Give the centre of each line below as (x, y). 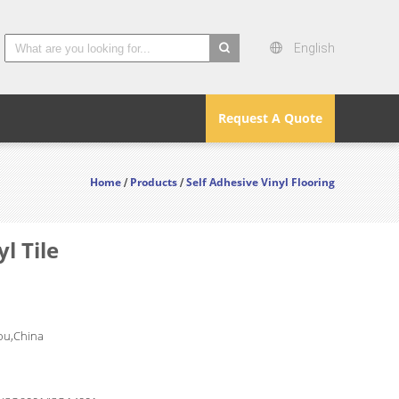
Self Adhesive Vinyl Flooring (261, 182)
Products (154, 182)
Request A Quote (270, 118)
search (229, 73)
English (314, 48)
